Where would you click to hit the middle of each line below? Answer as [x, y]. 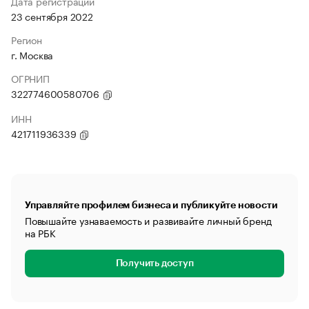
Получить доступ [154, 263]
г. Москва [32, 54]
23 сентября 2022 [52, 16]
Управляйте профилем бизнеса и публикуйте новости [151, 205]
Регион [27, 39]
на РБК [40, 232]
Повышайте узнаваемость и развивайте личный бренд [148, 220]
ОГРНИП [30, 78]
